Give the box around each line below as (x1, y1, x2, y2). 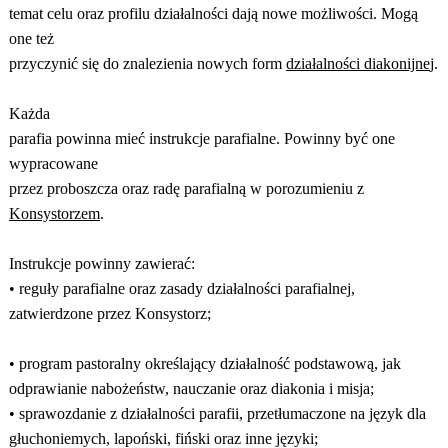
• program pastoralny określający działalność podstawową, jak (8, 355, 401, 372)
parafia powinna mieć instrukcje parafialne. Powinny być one (8, 130, 395, 147)
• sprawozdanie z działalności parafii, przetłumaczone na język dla (8, 405, 426, 422)
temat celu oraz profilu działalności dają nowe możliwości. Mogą (8, 5, 418, 22)
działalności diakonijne (285, 55, 430, 72)
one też (8, 30, 54, 47)
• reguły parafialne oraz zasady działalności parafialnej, (8, 280, 355, 297)
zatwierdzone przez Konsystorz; (8, 305, 211, 322)
